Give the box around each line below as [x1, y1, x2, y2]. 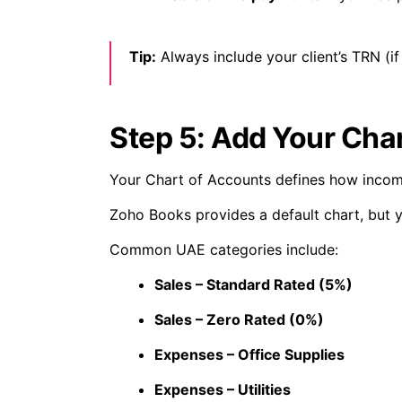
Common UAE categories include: [109, 240, 338, 259]
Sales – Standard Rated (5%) [154, 275, 353, 294]
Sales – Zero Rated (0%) [154, 310, 324, 329]
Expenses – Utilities [154, 380, 291, 399]
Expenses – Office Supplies [154, 345, 345, 364]
